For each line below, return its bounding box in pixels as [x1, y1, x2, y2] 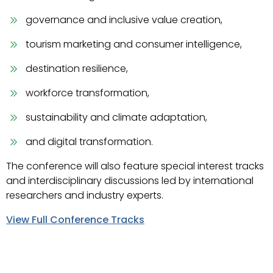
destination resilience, [26, 62, 128, 76]
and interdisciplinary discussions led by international [6, 174, 253, 188]
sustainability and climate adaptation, [26, 110, 207, 124]
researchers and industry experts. [6, 188, 163, 202]
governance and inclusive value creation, [26, 13, 222, 27]
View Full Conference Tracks [6, 213, 144, 227]
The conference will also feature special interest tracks [6, 159, 264, 173]
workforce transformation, [26, 86, 149, 100]
